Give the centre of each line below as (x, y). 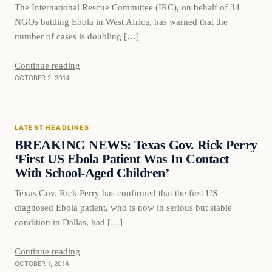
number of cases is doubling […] (77, 36)
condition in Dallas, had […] (69, 222)
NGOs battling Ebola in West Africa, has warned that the (121, 21)
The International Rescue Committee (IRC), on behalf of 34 (127, 7)
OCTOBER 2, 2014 (42, 78)
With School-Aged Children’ (92, 173)
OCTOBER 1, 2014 (42, 263)
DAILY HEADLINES (61, 135)
